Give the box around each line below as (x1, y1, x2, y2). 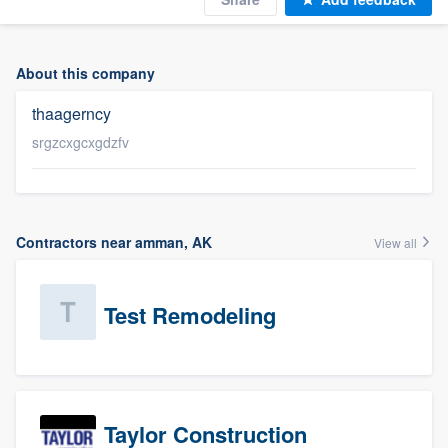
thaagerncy (32, 102, 111, 125)
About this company (16, 63, 155, 83)
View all (374, 234, 420, 251)
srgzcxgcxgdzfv (32, 132, 129, 152)
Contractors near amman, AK (16, 232, 212, 252)
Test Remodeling (104, 299, 276, 331)
